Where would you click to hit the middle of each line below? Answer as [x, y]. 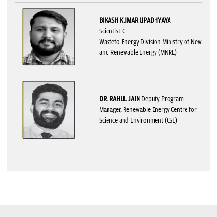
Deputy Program [162, 99]
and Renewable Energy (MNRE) [138, 52]
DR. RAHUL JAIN [120, 99]
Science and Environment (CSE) [138, 120]
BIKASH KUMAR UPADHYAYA [135, 20]
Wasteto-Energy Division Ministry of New [151, 42]
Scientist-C [112, 31]
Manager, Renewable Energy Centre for [148, 109]
